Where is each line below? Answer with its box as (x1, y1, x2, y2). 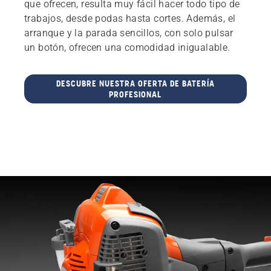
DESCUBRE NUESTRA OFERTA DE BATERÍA (56, 78, 215, 88)
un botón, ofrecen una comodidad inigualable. (24, 41, 230, 53)
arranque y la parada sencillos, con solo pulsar (24, 27, 233, 39)
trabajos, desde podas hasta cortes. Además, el (24, 12, 236, 24)
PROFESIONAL (109, 89, 162, 99)
